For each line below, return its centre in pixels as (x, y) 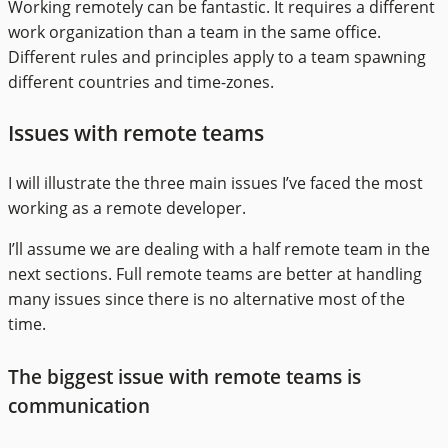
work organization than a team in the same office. (194, 31)
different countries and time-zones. (141, 81)
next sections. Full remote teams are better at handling (215, 274)
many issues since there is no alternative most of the (206, 299)
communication (79, 406)
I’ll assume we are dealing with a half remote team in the (219, 249)
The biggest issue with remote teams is (184, 377)
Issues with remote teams (136, 133)
